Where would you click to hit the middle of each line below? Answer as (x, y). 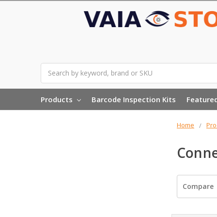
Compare (198, 186)
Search (51, 68)
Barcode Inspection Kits (133, 99)
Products (57, 99)
